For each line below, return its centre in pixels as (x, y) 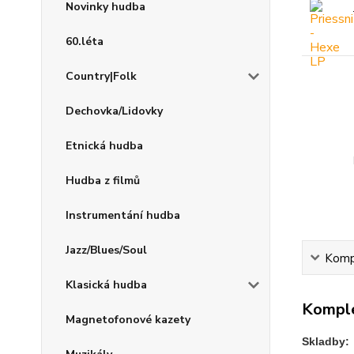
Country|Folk (101, 76)
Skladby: (325, 341)
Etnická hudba (104, 146)
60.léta (85, 41)
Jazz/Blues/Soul (106, 250)
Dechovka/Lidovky (114, 111)
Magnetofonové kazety (128, 320)
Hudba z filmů (103, 181)
